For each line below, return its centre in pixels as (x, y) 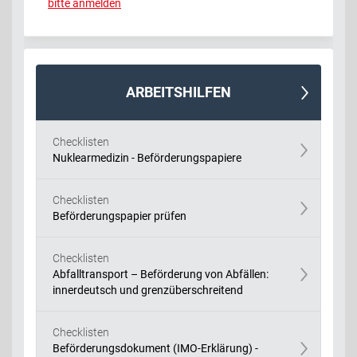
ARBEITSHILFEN (178, 92)
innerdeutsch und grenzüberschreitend (148, 290)
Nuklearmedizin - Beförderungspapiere (147, 157)
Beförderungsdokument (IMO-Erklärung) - (155, 348)
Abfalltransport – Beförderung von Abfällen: (161, 274)
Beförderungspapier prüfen (120, 216)
